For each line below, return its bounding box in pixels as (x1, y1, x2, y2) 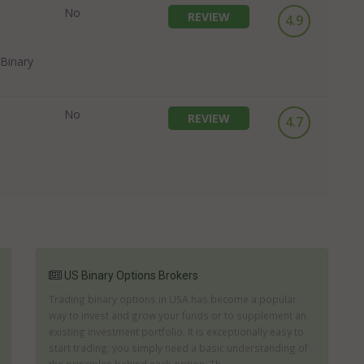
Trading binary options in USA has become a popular (49, 292, 297, 305)
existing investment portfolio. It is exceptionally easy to (49, 325, 304, 338)
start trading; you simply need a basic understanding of (49, 341, 308, 354)
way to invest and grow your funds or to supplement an (49, 309, 306, 322)
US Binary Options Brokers (64, 269, 198, 282)
